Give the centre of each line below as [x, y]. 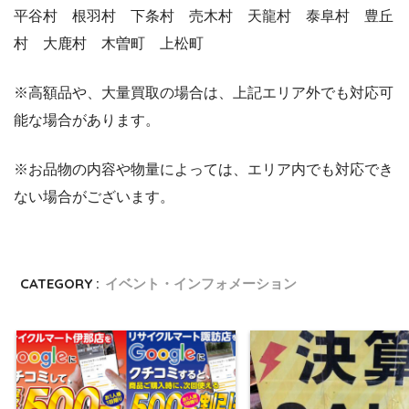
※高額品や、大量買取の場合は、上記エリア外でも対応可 [204, 93]
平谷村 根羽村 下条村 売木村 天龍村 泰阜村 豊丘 [204, 16]
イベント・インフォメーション [201, 284]
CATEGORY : [60, 284]
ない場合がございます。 [94, 197]
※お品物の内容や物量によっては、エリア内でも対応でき [204, 170]
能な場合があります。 [87, 121]
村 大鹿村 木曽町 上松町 [109, 44]
